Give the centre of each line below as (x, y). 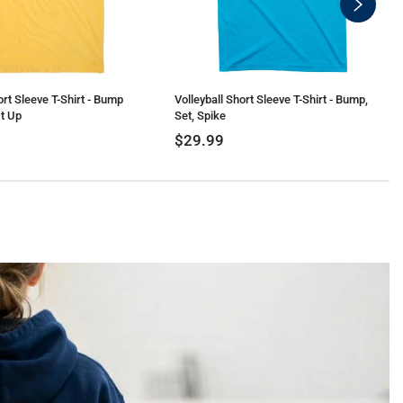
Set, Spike (201, 116)
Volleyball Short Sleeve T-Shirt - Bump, (272, 100)
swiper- (378, 14)
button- (378, 36)
